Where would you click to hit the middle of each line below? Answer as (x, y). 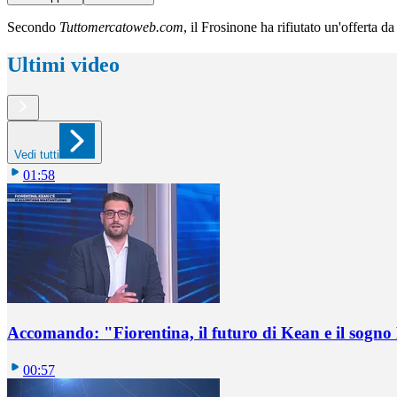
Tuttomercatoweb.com (121, 27)
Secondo (33, 27)
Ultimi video (63, 65)
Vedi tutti (37, 154)
